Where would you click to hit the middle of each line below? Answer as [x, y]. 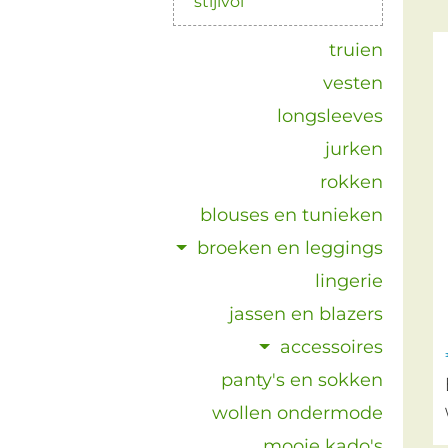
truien [356, 50]
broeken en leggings [290, 248]
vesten [353, 83]
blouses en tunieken [292, 215]
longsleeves [330, 116]
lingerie [349, 281]
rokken [352, 182]
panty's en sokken [302, 380]
